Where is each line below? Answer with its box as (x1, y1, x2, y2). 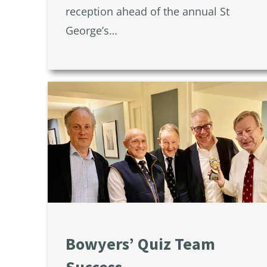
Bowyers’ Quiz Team (66, 233, 215, 255)
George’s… (66, 23, 117, 38)
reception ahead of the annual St (66, 4, 229, 19)
